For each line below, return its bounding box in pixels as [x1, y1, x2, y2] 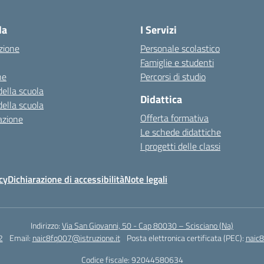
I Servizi [140, 22, 177, 38]
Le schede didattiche [140, 125, 221, 139]
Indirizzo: [31, 219, 62, 232]
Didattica [140, 91, 182, 107]
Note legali [124, 172, 167, 186]
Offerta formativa [140, 111, 209, 125]
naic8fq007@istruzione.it [32, 232, 120, 244]
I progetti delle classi [140, 139, 220, 153]
